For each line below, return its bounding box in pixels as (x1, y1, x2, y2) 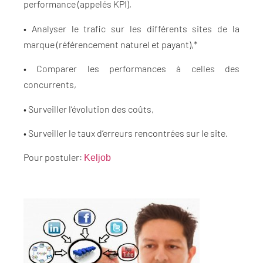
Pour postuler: (23, 151, 84, 163)
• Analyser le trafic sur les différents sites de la (23, 22, 240, 34)
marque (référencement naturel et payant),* (23, 38, 197, 50)
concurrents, (23, 79, 76, 90)
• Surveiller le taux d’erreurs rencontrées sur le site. (23, 127, 228, 139)
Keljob (84, 153, 111, 163)
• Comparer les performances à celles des (23, 63, 240, 75)
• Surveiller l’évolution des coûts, (23, 103, 154, 114)
